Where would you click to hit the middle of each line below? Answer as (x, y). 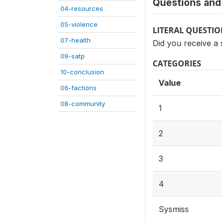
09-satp (73, 56)
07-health (76, 40)
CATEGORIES (177, 63)
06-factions (79, 88)
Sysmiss (174, 209)
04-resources (82, 8)
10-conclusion (82, 72)
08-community (83, 104)
